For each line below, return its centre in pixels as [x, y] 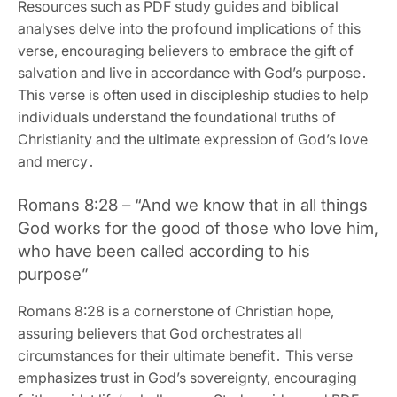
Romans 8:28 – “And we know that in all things [193, 205]
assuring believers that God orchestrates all [160, 333]
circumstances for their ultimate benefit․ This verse [185, 355]
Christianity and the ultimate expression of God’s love [193, 139]
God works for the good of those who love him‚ [198, 228]
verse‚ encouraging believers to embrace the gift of [186, 50]
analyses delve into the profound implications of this [189, 28]
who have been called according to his [164, 251]
